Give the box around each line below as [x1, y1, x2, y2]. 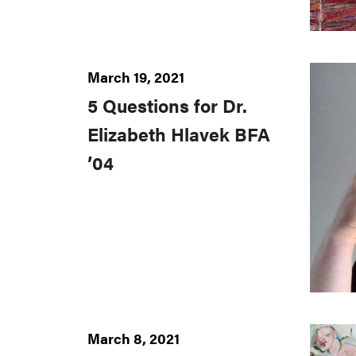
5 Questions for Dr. [87, 93, 247, 119]
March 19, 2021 [87, 67, 184, 87]
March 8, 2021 [87, 328, 180, 349]
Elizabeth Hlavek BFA [87, 122, 270, 148]
